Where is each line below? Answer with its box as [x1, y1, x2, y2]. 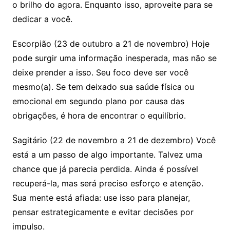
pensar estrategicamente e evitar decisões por [12, 207, 194, 218]
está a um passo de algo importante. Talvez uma [12, 149, 202, 160]
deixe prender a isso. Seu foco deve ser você [12, 67, 188, 78]
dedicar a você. [12, 14, 72, 25]
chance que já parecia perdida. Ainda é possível [12, 164, 198, 175]
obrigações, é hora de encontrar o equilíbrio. [12, 110, 186, 121]
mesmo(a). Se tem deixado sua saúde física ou [12, 82, 194, 92]
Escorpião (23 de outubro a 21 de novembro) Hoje [12, 39, 209, 49]
